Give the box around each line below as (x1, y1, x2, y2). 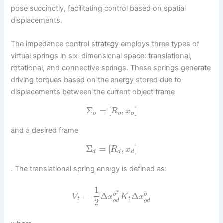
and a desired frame (11, 125, 79, 135)
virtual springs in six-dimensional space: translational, (11, 51, 192, 61)
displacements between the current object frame (11, 87, 175, 97)
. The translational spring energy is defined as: (11, 164, 167, 173)
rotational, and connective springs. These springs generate (11, 63, 211, 73)
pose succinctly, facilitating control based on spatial (11, 4, 186, 13)
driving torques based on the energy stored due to (11, 75, 182, 85)
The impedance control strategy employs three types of (11, 39, 200, 49)
